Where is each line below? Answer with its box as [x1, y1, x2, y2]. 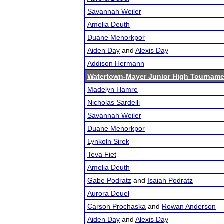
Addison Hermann [87, 59, 144, 67]
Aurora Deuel [87, 189, 129, 197]
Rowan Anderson [162, 202, 216, 210]
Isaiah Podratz [147, 176, 193, 184]
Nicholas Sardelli [87, 98, 140, 106]
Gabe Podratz [87, 176, 131, 184]
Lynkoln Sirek [87, 137, 129, 145]
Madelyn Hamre [87, 85, 138, 93]
